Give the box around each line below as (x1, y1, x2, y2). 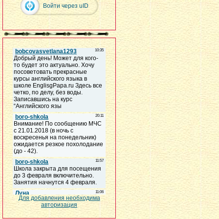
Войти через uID (43, 2, 88, 9)
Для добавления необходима (18, 195, 100, 201)
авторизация (41, 201, 77, 208)
